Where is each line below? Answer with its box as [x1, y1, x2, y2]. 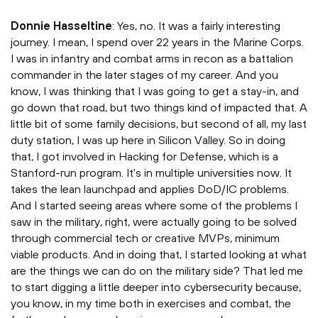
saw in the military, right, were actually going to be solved [11, 215, 297, 229]
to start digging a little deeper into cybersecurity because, [11, 280, 301, 294]
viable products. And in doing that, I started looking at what [11, 248, 307, 261]
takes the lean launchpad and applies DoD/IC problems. [11, 182, 289, 196]
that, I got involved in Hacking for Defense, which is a [11, 150, 278, 163]
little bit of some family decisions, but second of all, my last [11, 117, 307, 131]
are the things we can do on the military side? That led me [11, 264, 303, 278]
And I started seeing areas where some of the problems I [11, 199, 297, 212]
